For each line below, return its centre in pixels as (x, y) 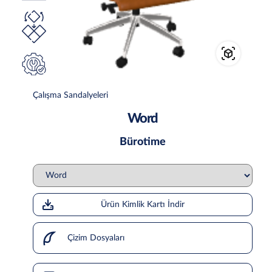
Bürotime (142, 142)
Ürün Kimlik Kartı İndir (142, 205)
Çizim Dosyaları (94, 238)
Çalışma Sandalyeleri (70, 95)
